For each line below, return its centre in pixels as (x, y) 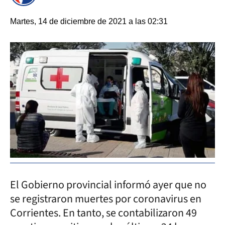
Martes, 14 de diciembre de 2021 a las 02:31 (89, 21)
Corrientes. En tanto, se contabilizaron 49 (103, 213)
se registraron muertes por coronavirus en (106, 199)
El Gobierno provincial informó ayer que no (108, 185)
